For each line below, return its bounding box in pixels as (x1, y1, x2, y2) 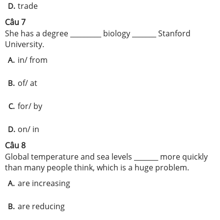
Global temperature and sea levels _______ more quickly (5, 151, 208, 162)
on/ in (18, 124, 39, 135)
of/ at (18, 78, 37, 88)
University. (5, 39, 44, 50)
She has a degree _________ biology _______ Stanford (5, 28, 191, 39)
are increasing (18, 178, 70, 189)
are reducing (18, 201, 65, 212)
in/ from (18, 55, 48, 65)
